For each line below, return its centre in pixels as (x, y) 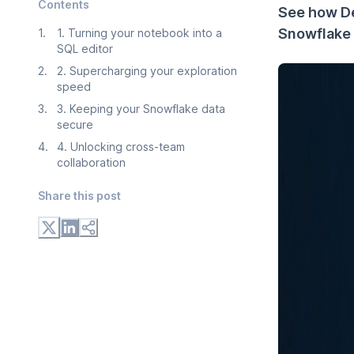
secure (75, 124)
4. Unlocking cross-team (121, 146)
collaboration (91, 162)
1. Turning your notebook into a (139, 32)
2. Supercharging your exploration (147, 70)
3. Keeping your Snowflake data (141, 108)
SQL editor (85, 48)
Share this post (79, 195)
